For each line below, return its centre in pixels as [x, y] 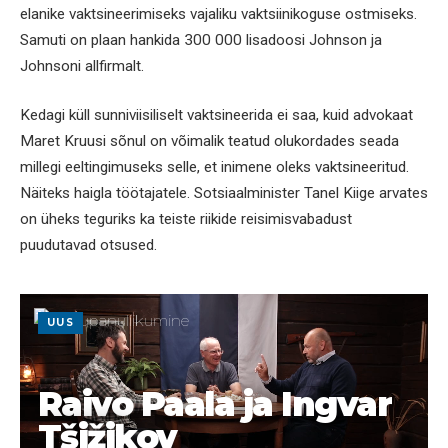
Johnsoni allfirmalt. [82, 65]
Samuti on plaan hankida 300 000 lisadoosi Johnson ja [201, 39]
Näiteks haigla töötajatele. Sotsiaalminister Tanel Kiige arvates [224, 193]
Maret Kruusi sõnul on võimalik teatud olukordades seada [209, 141]
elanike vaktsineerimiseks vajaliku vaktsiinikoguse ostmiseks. [218, 13]
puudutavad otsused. [88, 245]
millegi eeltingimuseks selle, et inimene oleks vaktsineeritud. [214, 167]
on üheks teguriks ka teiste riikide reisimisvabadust [186, 219]
